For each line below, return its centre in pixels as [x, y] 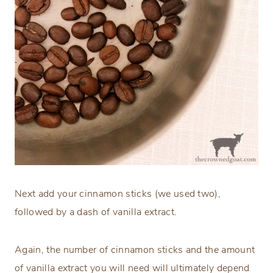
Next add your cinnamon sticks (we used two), [118, 194]
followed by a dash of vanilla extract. [96, 212]
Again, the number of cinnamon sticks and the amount [135, 250]
